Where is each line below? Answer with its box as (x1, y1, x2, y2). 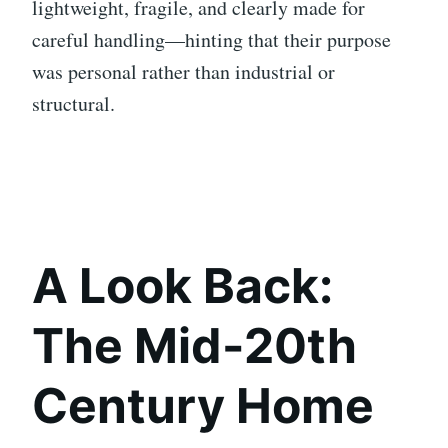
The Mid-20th (32, 315, 357, 375)
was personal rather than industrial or (32, 57, 335, 85)
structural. (32, 89, 115, 117)
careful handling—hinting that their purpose (32, 25, 391, 53)
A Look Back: (32, 255, 333, 315)
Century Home (32, 375, 374, 435)
